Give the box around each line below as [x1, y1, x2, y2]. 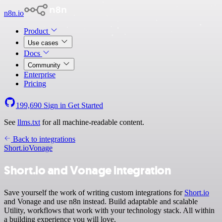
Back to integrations [11, 135, 75, 143]
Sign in [42, 101, 68, 110]
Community [28, 61, 62, 69]
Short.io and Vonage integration [4, 162, 171, 178]
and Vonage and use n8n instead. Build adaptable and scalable [4, 197, 198, 206]
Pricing [24, 79, 46, 88]
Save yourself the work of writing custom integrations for [4, 188, 184, 197]
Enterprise [24, 70, 55, 79]
